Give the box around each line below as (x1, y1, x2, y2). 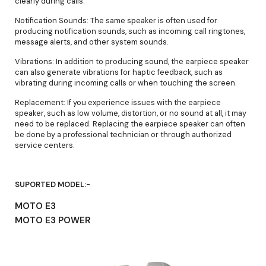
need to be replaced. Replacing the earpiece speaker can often (15, 118, 245, 129)
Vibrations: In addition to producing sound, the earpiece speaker (15, 56, 249, 66)
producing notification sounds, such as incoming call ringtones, (15, 26, 245, 36)
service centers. (15, 140, 75, 150)
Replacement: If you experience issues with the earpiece (15, 97, 221, 107)
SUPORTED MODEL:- (15, 179, 90, 189)
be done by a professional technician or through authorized (15, 129, 232, 140)
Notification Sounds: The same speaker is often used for (15, 15, 217, 26)
